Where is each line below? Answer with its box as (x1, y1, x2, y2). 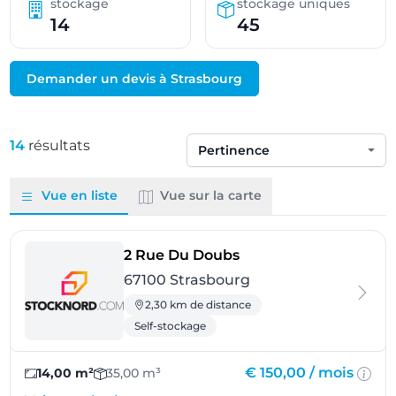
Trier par (185, 152, 243, 170)
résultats (25, 137, 91, 154)
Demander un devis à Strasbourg (27, 71, 243, 87)
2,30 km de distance (145, 298, 252, 311)
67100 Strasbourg (124, 271, 251, 288)
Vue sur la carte (160, 187, 263, 203)
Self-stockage (134, 319, 207, 332)
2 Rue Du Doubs (124, 247, 240, 263)
